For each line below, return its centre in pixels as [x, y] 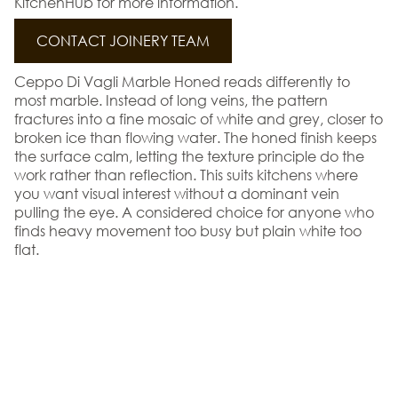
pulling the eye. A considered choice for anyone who [194, 212]
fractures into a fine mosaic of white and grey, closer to [199, 119]
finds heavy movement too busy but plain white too [188, 231]
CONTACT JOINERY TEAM [123, 41]
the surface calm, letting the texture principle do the [189, 156]
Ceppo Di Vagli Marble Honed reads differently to [182, 82]
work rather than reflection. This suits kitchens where [186, 175]
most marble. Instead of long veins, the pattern [171, 100]
